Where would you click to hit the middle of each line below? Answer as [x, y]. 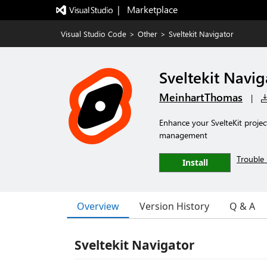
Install [195, 162]
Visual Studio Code [94, 34]
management [183, 135]
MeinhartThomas [201, 97]
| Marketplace [147, 9]
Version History [174, 206]
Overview [98, 206]
